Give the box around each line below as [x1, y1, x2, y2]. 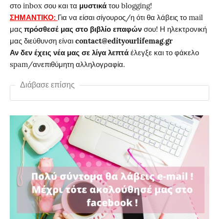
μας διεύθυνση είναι [10, 36, 75, 45]
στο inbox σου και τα [10, 1, 77, 10]
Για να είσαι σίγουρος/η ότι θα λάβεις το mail [58, 13, 203, 22]
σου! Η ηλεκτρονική [142, 24, 207, 34]
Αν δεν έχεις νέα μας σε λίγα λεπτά [10, 48, 129, 57]
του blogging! [109, 1, 152, 10]
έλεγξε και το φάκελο [129, 48, 199, 57]
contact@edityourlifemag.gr [75, 36, 173, 45]
